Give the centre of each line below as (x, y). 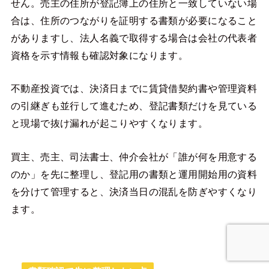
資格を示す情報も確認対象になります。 (99, 55)
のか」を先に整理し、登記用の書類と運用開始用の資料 (134, 174)
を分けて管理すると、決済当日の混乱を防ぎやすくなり (134, 191)
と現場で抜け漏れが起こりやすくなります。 (109, 123)
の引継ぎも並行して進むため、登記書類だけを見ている (134, 106)
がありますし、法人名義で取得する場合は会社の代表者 (134, 38)
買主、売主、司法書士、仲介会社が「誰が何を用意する (134, 156)
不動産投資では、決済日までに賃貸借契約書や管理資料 (134, 89)
